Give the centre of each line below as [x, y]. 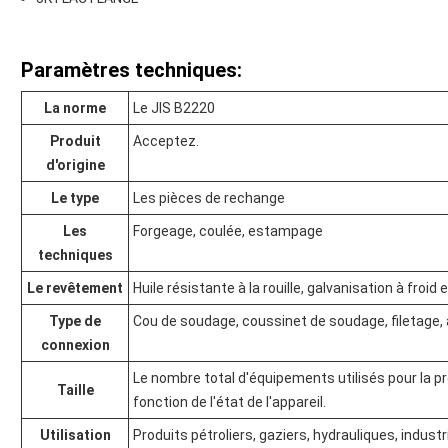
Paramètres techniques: [131, 70]
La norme [75, 108]
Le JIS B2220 [174, 108]
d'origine [75, 165]
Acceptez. [166, 141]
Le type [75, 198]
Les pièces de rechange [209, 198]
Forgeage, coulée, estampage [228, 231]
